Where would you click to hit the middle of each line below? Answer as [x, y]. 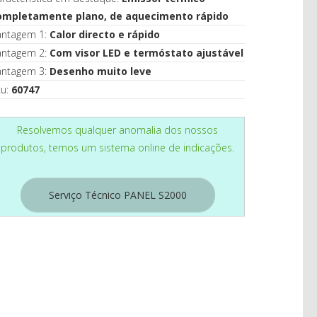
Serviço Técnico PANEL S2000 [117, 195]
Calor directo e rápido [105, 34]
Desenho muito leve [100, 71]
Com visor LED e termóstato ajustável [146, 53]
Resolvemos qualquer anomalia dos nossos [117, 130]
